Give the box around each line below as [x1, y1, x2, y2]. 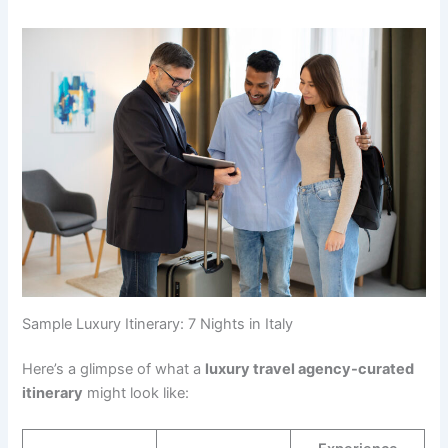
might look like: [83, 384, 190, 403]
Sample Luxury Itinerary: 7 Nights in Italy [22, 314, 294, 333]
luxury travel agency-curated [205, 360, 415, 379]
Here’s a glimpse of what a [22, 360, 206, 379]
